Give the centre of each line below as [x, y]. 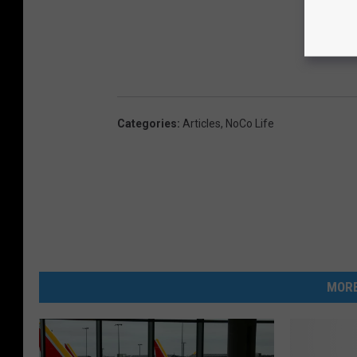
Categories [147, 123]
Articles [202, 123]
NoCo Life [250, 123]
